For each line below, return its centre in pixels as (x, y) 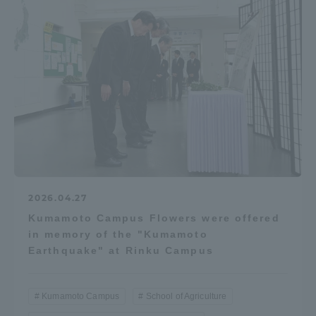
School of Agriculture (186, 296)
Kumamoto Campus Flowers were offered (154, 218)
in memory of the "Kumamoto (118, 234)
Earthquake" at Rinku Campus (121, 250)
